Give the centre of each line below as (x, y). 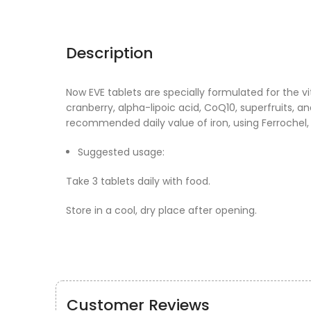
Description (110, 53)
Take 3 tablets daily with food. (138, 181)
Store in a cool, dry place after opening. (161, 210)
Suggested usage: (121, 152)
